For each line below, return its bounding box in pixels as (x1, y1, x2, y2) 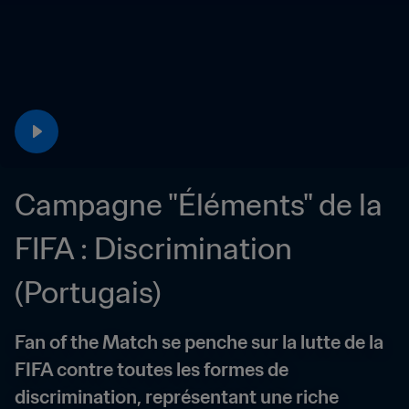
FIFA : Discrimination (15, 229, 292, 267)
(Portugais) (15, 273, 162, 311)
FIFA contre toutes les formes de (15, 358, 288, 382)
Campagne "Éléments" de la (15, 185, 383, 224)
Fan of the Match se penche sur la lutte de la (15, 330, 383, 354)
